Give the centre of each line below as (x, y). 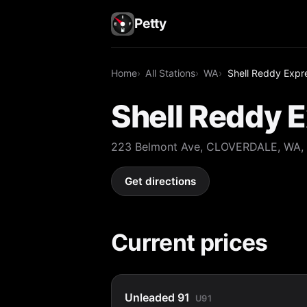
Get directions (161, 182)
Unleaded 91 (158, 297)
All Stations (171, 73)
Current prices (189, 242)
